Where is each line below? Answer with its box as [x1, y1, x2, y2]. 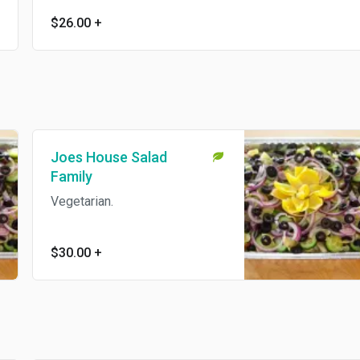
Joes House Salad [36, 149, 153, 166]
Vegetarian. [36, 194, 100, 210]
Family [36, 168, 79, 186]
